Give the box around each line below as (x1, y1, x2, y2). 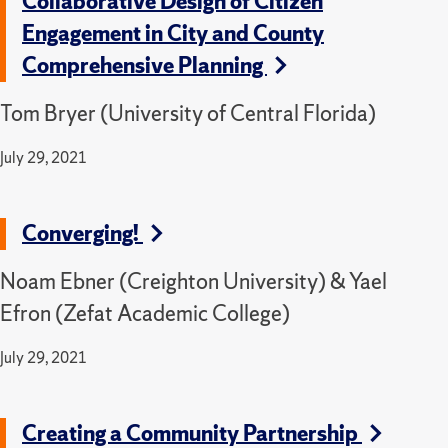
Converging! (22, 218, 143, 248)
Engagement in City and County (22, 18, 324, 48)
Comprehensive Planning (22, 50, 267, 80)
